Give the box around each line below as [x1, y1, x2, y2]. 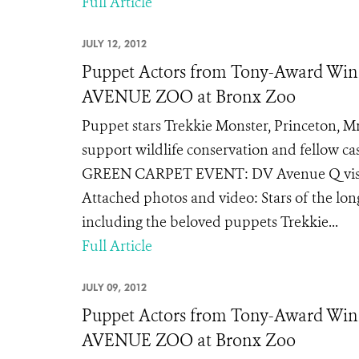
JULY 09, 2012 [82, 281, 147, 293]
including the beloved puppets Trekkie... [82, 212, 338, 232]
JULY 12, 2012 [82, 38, 147, 50]
